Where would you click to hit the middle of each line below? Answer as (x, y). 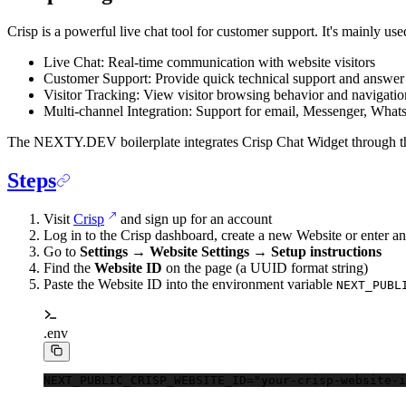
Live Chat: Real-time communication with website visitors (209, 63)
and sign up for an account (194, 218)
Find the (69, 267)
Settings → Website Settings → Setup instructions (231, 251)
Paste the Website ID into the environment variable (190, 284)
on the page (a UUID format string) (265, 267)
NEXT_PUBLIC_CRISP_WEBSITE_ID (145, 381)
